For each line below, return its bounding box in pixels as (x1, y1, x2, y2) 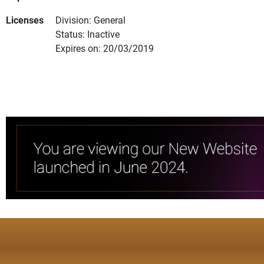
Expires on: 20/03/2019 (55, 42, 154, 55)
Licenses (6, 14, 44, 27)
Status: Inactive (55, 28, 120, 41)
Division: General (55, 14, 126, 27)
